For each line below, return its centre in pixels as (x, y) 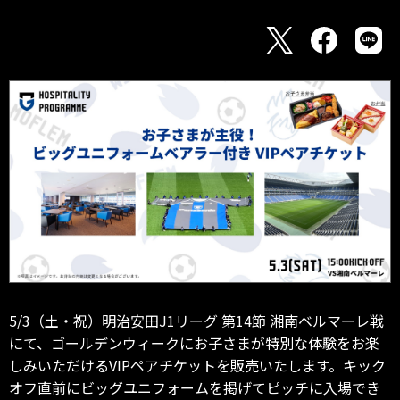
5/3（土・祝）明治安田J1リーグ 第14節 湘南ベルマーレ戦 (196, 320)
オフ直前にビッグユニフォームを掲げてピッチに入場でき (195, 387)
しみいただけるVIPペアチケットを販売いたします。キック (197, 365)
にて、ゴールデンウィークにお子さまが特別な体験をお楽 (194, 342)
